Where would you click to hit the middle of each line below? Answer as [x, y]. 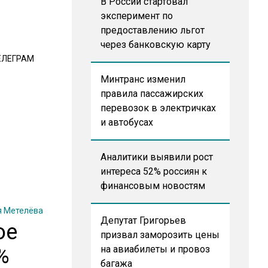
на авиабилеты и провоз [155, 249]
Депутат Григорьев [143, 220]
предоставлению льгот [152, 30]
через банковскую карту [155, 45]
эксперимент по [136, 16]
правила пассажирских [152, 94]
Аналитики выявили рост [156, 157]
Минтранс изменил [143, 79]
